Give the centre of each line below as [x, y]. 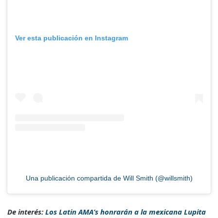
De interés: [26, 212]
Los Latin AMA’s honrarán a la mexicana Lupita [126, 212]
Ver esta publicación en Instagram [72, 38]
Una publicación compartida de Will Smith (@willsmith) [109, 178]
